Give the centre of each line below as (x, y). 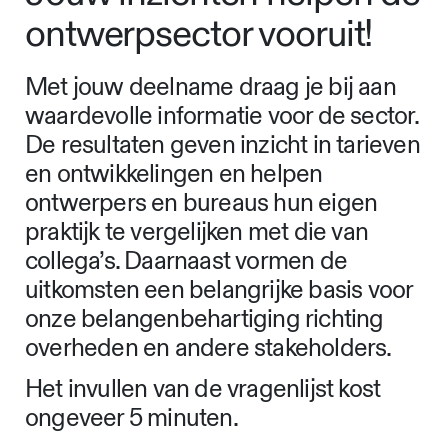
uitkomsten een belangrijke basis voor (219, 290)
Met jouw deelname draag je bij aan (210, 87)
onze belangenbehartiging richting (204, 319)
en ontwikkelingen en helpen (174, 174)
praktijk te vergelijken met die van (197, 232)
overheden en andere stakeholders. (208, 348)
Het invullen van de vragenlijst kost (203, 390)
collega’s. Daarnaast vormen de (186, 261)
